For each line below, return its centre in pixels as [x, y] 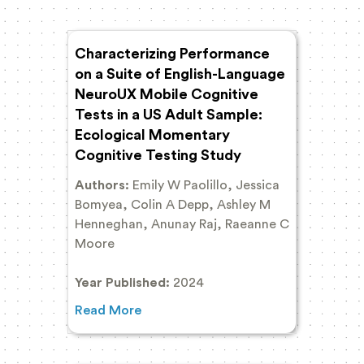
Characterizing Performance [172, 53]
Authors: [104, 185]
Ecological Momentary [152, 134]
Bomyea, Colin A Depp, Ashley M [173, 204]
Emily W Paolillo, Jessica [206, 185]
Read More [108, 310]
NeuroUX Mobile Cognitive [167, 94]
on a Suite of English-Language [180, 74]
